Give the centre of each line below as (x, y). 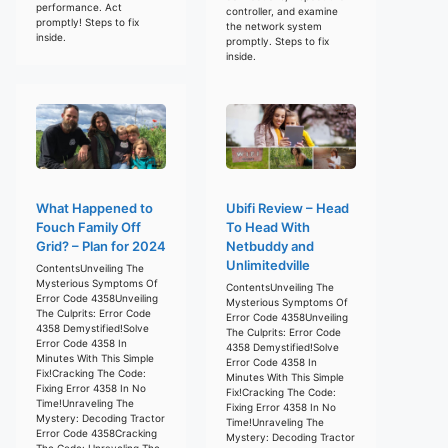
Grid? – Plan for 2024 (101, 245)
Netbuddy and (270, 245)
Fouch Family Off (88, 226)
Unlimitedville (268, 264)
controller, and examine (282, 10)
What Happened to (94, 207)
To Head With (268, 226)
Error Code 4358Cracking (96, 432)
